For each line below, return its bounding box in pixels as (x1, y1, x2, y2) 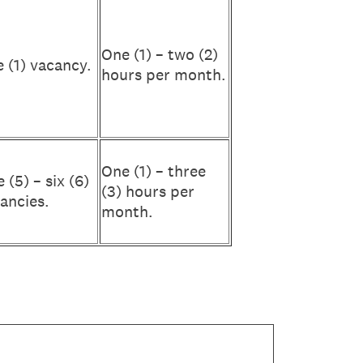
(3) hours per (101, 181, 194, 202)
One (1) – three (101, 160, 206, 181)
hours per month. (101, 64, 226, 85)
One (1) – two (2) (101, 44, 218, 65)
